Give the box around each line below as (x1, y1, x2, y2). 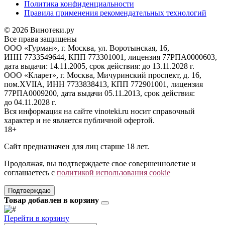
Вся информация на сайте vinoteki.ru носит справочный (4, 106, 195, 116)
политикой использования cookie (57, 168, 170, 177)
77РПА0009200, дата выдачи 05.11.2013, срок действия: (4, 88, 195, 97)
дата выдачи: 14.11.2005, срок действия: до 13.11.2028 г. (4, 61, 194, 70)
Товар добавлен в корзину (4, 195, 99, 204)
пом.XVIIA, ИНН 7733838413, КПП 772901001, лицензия (4, 79, 203, 88)
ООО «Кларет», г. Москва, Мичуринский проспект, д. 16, (4, 70, 201, 79)
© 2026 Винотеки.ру (4, 25, 74, 34)
